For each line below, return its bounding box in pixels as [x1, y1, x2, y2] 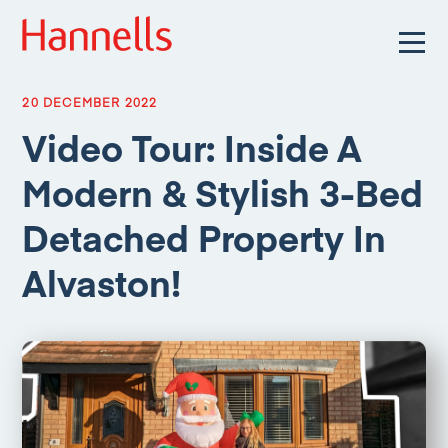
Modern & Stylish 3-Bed [22, 167, 424, 217]
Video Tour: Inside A [22, 122, 362, 172]
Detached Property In [22, 212, 387, 262]
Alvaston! [22, 257, 182, 307]
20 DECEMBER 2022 [22, 94, 158, 110]
